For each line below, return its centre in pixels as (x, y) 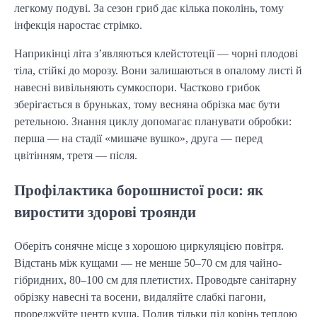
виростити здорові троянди (105, 212)
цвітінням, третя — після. (76, 156)
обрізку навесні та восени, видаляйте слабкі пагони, (140, 297)
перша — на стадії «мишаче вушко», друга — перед (138, 139)
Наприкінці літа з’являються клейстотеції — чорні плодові (156, 54)
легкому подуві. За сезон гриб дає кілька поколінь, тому (149, 8)
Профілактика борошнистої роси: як (139, 190)
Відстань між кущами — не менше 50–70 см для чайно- (148, 263)
